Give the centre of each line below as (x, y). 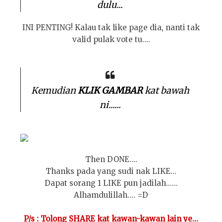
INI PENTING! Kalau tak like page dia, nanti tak (111, 28)
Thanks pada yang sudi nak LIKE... (111, 171)
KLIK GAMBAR (110, 90)
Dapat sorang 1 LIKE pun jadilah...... (111, 183)
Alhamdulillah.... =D (111, 195)
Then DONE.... (111, 159)
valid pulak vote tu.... (111, 39)
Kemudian (54, 90)
